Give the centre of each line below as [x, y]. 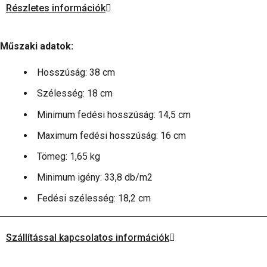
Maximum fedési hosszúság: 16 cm [111, 135]
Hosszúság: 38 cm [76, 73]
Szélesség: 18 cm [75, 94]
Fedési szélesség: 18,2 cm [94, 198]
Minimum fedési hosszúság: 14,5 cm [114, 114]
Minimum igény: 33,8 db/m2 [95, 178]
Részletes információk [56, 8]
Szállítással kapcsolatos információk [88, 238]
